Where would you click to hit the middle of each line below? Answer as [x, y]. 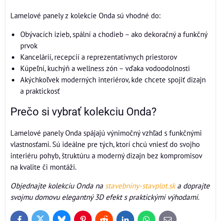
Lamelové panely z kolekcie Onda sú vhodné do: [85, 15]
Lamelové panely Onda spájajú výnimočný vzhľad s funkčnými [106, 132]
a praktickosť [40, 91]
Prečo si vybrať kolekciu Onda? [83, 111]
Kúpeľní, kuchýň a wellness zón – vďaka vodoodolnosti [105, 68]
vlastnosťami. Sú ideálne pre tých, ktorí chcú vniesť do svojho [105, 144]
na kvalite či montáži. [43, 166]
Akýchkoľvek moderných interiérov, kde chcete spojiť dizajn [113, 79]
